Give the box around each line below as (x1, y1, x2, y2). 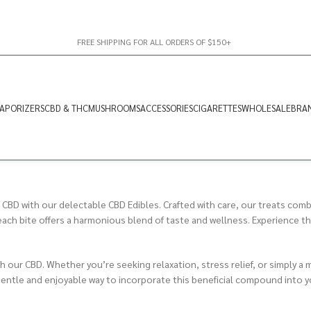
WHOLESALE (242, 101, 291, 114)
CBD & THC (44, 101, 88, 114)
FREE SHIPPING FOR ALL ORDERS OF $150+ (76, 35, 231, 47)
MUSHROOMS (88, 101, 140, 114)
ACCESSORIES (140, 101, 193, 114)
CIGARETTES (193, 101, 242, 114)
